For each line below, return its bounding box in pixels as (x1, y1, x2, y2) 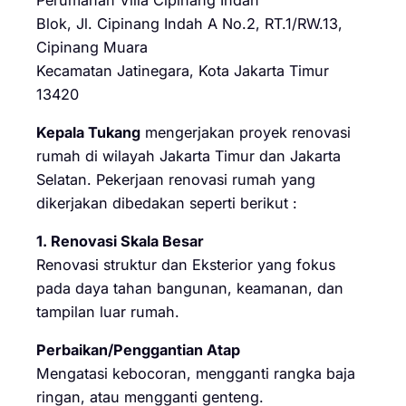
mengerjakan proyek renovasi (140, 122, 351, 141)
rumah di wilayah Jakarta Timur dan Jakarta (36, 146, 341, 165)
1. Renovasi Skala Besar (36, 232, 204, 251)
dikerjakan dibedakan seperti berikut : (36, 193, 297, 212)
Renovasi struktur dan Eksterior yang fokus (36, 256, 335, 275)
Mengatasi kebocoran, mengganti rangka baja (36, 364, 355, 383)
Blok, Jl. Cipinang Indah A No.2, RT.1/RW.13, (36, 14, 343, 33)
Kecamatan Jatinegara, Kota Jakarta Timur (36, 61, 329, 80)
